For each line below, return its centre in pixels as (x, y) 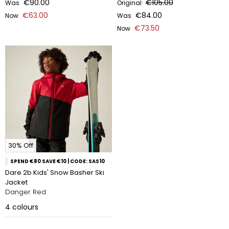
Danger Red (26, 192)
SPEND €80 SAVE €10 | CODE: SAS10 (58, 161)
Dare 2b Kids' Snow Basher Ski (55, 173)
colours (25, 207)
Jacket (16, 182)
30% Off (21, 145)
